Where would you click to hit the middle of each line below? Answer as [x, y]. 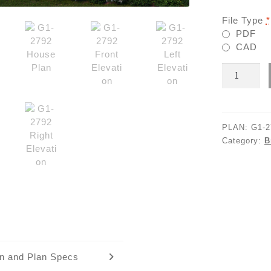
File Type [242, 20]
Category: [243, 140]
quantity [239, 95]
